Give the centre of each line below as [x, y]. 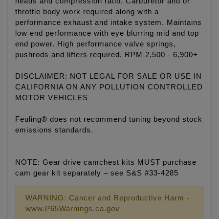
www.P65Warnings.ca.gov [73, 209]
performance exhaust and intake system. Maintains [109, 23]
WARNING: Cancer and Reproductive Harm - [108, 198]
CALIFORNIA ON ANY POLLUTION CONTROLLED [109, 87]
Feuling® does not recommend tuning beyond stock [109, 120]
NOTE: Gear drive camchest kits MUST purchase [106, 163]
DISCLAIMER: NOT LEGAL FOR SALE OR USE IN [109, 77]
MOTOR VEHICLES [52, 98]
